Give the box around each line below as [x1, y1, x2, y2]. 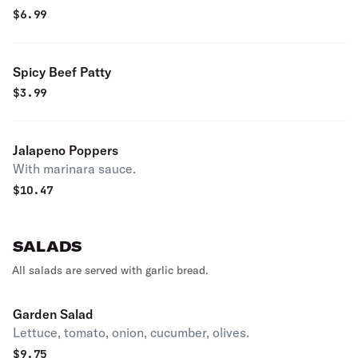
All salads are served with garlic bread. [12, 263, 209, 277]
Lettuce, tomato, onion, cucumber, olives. [13, 324, 249, 340]
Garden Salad [13, 306, 93, 322]
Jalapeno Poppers [13, 142, 118, 158]
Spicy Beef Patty [13, 64, 111, 80]
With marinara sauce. [13, 161, 136, 177]
